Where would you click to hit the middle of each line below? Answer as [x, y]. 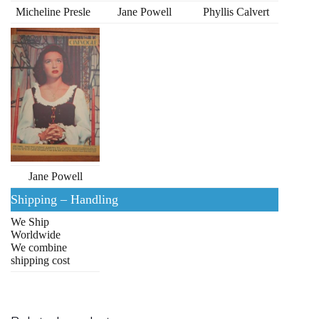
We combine [39, 248]
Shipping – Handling [64, 200]
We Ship [30, 222]
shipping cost [40, 261]
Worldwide [36, 235]
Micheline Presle [53, 12]
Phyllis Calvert [236, 12]
